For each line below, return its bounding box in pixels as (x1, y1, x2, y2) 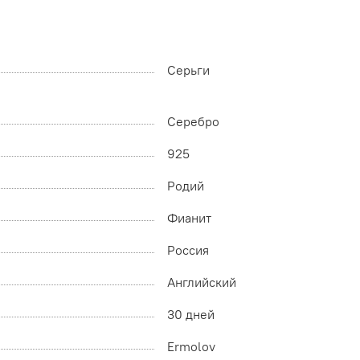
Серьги (167, 62, 210, 79)
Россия (167, 242, 209, 259)
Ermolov (167, 338, 215, 355)
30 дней (167, 306, 215, 323)
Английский (167, 274, 236, 291)
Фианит (167, 210, 211, 227)
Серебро (167, 113, 219, 130)
